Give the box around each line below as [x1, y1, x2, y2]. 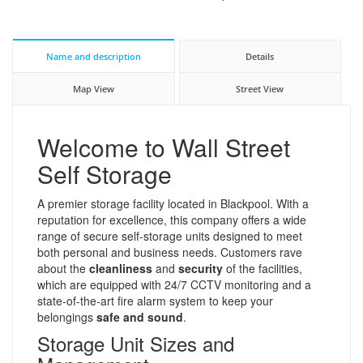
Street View [236, 82, 284, 95]
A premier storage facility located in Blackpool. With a [37, 194, 309, 211]
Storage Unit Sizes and [37, 328, 234, 357]
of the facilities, [223, 259, 302, 276]
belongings [37, 308, 96, 325]
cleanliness [89, 259, 152, 276]
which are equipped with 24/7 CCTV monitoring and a [37, 275, 311, 293]
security [178, 259, 223, 276]
